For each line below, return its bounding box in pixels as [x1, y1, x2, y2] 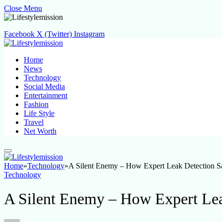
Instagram [74, 30, 105, 38]
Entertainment [24, 91, 67, 100]
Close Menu [4, 4, 42, 12]
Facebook [4, 30, 35, 38]
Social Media [24, 82, 65, 91]
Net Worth [24, 127, 56, 135]
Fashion [24, 100, 49, 109]
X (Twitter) [37, 30, 72, 38]
